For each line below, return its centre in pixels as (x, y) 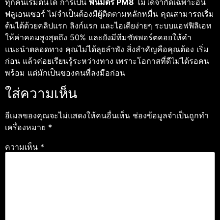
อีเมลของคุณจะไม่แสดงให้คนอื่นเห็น (68, 115)
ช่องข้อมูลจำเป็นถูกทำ (171, 115)
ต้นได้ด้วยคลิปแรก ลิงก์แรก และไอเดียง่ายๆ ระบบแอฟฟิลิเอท (108, 25)
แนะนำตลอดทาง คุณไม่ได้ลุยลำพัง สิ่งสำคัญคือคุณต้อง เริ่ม (107, 49)
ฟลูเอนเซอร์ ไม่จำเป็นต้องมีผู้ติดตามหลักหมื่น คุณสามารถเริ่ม (110, 14)
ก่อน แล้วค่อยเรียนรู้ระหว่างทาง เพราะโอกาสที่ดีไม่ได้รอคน (107, 61)
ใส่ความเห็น (41, 93)
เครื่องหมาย (27, 127)
